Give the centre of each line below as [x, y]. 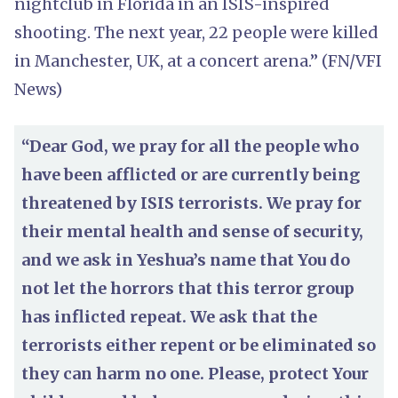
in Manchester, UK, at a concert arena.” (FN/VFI [198, 60]
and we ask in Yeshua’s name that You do [186, 259]
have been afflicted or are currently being [191, 174]
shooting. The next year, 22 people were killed [196, 32]
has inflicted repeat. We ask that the [169, 316]
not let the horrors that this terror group [188, 288]
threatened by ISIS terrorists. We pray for [191, 203]
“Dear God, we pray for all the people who [190, 146]
